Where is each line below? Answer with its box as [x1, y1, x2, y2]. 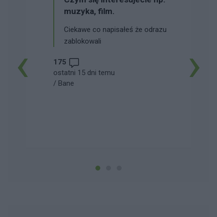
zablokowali [64, 36, 101, 46]
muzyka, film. [64, 6, 115, 16]
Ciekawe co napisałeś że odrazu [64, 25, 167, 34]
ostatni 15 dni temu [53, 68, 115, 77]
